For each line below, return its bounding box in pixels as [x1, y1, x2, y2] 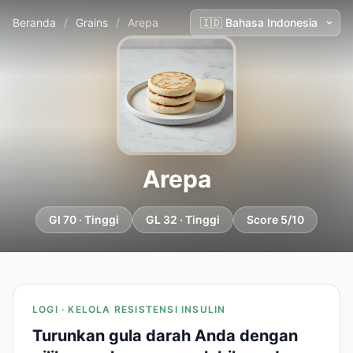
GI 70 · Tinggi [49, 213, 119, 226]
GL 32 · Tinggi [146, 213, 220, 226]
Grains [76, 16, 108, 29]
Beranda [13, 16, 56, 29]
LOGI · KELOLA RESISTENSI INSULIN [32, 303, 226, 315]
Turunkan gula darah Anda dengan [32, 326, 298, 345]
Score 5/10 [247, 213, 304, 226]
